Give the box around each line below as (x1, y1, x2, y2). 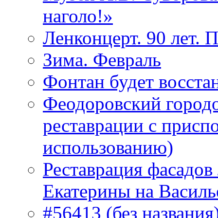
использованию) (43, 137, 173, 158)
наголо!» (43, 5, 113, 27)
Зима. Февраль (43, 49, 161, 71)
